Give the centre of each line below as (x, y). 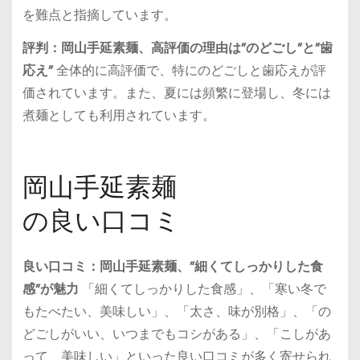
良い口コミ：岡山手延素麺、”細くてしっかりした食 (172, 266)
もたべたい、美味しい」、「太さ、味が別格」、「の (176, 311)
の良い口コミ (101, 221)
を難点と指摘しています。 (99, 15)
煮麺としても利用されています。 (119, 115)
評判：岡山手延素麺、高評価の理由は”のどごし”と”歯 (177, 47)
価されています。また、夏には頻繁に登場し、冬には (176, 92)
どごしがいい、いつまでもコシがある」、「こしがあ (176, 333)
